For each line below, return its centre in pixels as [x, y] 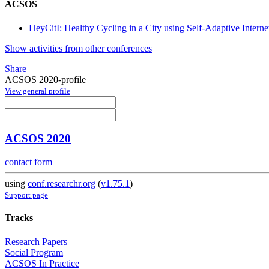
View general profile [38, 91]
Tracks [19, 218]
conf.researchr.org [62, 184]
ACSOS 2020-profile [45, 79]
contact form [29, 162]
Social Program [34, 252]
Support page [26, 195]
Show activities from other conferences [78, 48]
